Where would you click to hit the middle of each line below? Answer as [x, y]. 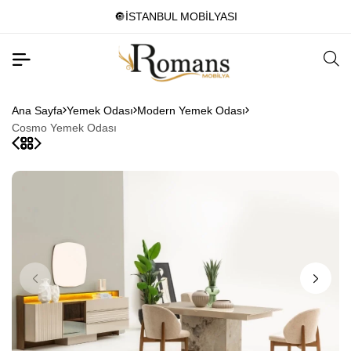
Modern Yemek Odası [191, 110]
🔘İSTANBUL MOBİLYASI [175, 16]
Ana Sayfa [37, 110]
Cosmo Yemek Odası [64, 127]
